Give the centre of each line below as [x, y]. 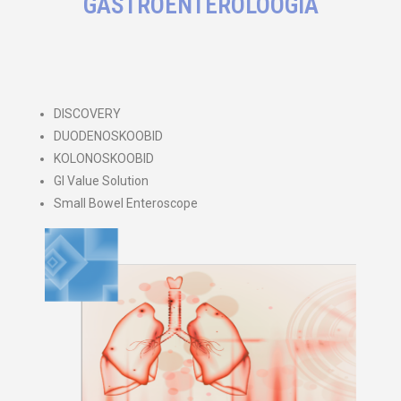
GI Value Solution [101, 181]
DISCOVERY [87, 114]
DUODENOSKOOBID [108, 137]
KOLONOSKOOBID [104, 159]
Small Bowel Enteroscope [126, 204]
